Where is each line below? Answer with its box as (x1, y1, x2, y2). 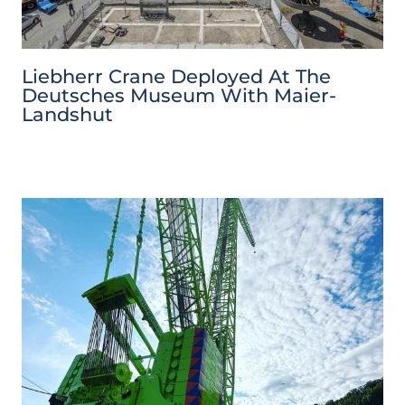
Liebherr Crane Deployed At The (22, 64, 331, 88)
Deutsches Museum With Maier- (22, 83, 336, 107)
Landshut (22, 102, 113, 126)
